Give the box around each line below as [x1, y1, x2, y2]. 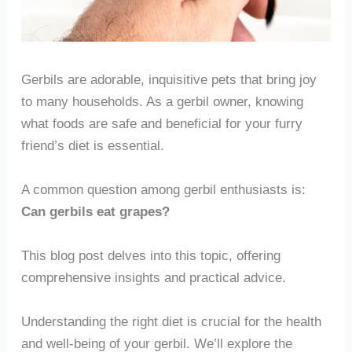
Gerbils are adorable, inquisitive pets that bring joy [20, 71, 317, 88]
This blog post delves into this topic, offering [20, 247, 280, 263]
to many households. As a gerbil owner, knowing [20, 93, 303, 110]
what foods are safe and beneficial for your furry [20, 115, 302, 132]
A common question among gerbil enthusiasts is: [20, 181, 306, 198]
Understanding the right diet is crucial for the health [20, 313, 321, 329]
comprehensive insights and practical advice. [20, 269, 286, 285]
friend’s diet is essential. [20, 137, 164, 154]
